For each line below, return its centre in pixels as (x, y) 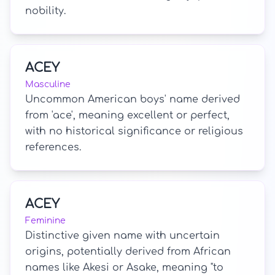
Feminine (45, 221)
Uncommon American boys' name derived (133, 99)
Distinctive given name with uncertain (122, 236)
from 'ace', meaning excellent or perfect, (127, 115)
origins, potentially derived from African (128, 252)
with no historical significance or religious (134, 131)
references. (53, 147)
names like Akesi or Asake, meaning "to (124, 268)
